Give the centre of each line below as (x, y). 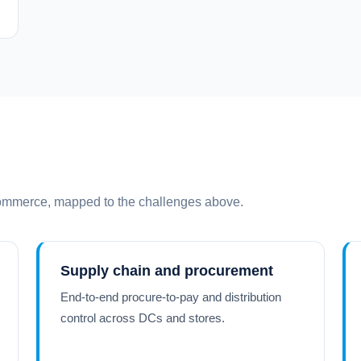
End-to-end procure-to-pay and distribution (171, 297)
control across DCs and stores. (143, 318)
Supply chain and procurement (167, 271)
